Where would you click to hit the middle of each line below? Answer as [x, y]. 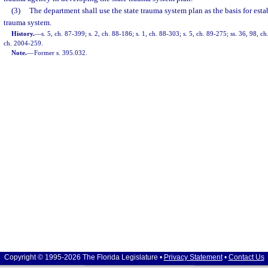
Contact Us [246, 257]
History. [23, 33]
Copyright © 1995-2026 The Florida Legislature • [84, 257]
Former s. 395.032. [61, 53]
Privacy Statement [193, 257]
